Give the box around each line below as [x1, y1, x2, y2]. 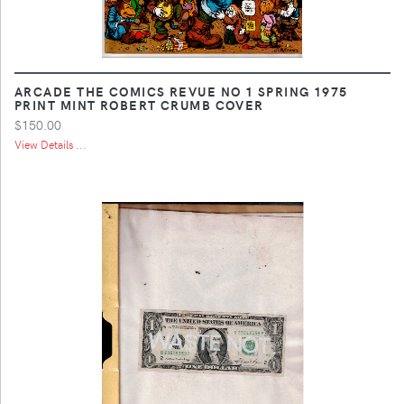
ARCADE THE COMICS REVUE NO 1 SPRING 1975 [14, 81, 348, 100]
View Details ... [14, 136, 87, 151]
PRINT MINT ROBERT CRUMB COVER [14, 95, 264, 114]
